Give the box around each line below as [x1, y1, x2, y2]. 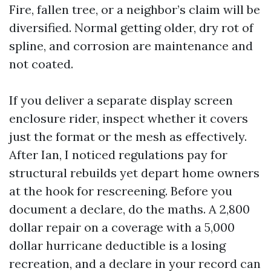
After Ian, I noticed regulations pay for [9, 147, 227, 162]
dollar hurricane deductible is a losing [9, 238, 226, 253]
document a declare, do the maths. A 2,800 [9, 201, 250, 217]
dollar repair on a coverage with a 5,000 [9, 220, 235, 235]
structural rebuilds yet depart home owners [9, 165, 260, 180]
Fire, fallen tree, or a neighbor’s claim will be [9, 2, 260, 17]
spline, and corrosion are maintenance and [9, 38, 253, 53]
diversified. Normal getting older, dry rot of [9, 20, 253, 35]
